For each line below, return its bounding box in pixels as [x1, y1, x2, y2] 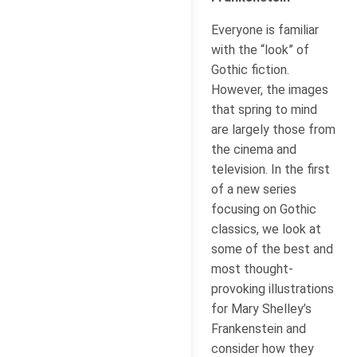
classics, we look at [211, 221, 321, 237]
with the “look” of [211, 41, 309, 57]
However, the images [211, 81, 328, 97]
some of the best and [211, 241, 333, 257]
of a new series [211, 181, 296, 197]
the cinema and [211, 141, 296, 157]
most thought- [211, 261, 293, 277]
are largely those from [211, 121, 335, 137]
